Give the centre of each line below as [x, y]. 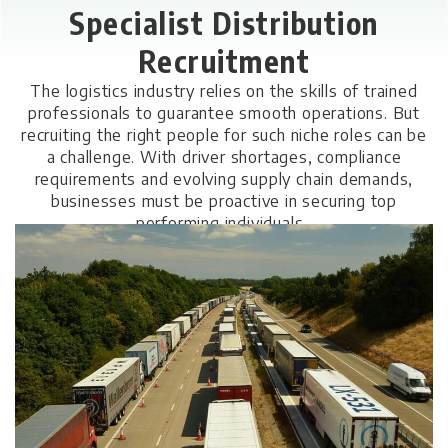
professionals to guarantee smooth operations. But [224, 113]
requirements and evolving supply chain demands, [224, 179]
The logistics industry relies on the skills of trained [224, 91]
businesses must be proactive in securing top [224, 201]
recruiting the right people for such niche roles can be [224, 135]
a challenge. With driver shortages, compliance [224, 157]
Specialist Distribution [224, 23]
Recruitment [224, 61]
